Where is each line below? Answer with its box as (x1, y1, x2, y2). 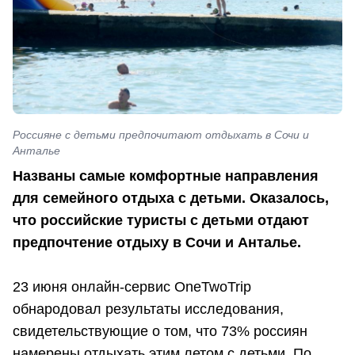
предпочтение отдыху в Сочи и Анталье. (13, 235, 301, 251)
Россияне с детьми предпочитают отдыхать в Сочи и (13, 128, 309, 142)
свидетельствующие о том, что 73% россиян (13, 323, 307, 340)
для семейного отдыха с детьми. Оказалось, (13, 190, 329, 207)
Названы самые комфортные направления (13, 168, 319, 185)
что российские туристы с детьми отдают (13, 212, 309, 229)
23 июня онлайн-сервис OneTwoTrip (13, 279, 251, 296)
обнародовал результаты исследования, (13, 301, 284, 318)
